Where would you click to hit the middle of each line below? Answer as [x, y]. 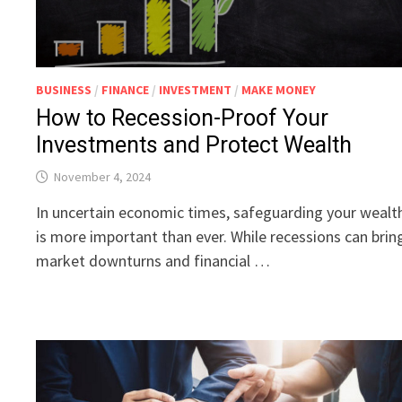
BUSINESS [64, 90]
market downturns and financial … [153, 261]
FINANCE [126, 90]
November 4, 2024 [103, 177]
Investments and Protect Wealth [194, 145]
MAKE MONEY [279, 90]
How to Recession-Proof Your [183, 118]
